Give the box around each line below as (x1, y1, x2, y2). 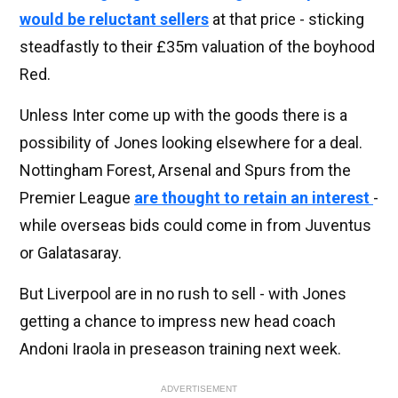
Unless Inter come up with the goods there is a (20, 106, 347, 125)
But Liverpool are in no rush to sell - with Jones (20, 284, 346, 304)
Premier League (20, 188, 134, 208)
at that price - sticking (209, 10, 364, 29)
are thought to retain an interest (134, 188, 373, 208)
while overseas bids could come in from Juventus (20, 216, 371, 235)
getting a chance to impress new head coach (20, 312, 336, 331)
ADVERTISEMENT (161, 384, 237, 394)
